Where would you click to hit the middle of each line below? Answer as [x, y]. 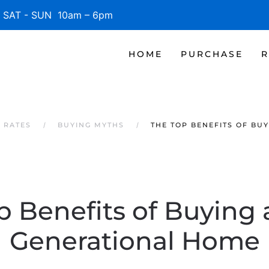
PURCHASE [212, 54]
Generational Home [134, 241]
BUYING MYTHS [91, 125]
